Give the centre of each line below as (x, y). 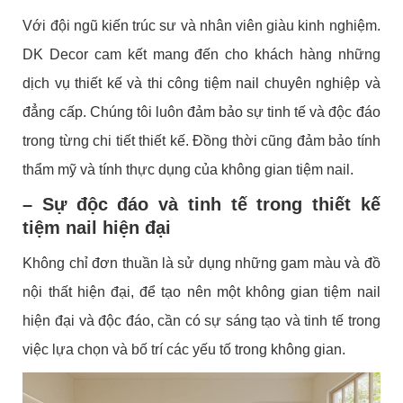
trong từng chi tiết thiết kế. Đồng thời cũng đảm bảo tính (201, 140)
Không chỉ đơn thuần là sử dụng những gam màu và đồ (201, 263)
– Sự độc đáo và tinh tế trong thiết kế (201, 204)
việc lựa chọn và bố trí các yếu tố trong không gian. (184, 349)
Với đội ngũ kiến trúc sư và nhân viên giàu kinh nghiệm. (201, 25)
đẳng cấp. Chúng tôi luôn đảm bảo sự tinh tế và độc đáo (201, 112)
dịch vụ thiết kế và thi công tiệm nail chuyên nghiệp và (201, 83)
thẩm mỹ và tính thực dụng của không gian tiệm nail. (188, 169)
